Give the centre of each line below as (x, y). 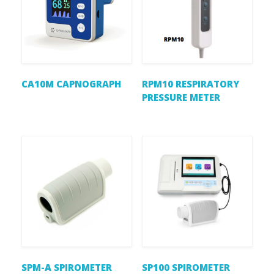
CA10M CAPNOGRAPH (71, 84)
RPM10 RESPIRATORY (190, 84)
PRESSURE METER (181, 98)
